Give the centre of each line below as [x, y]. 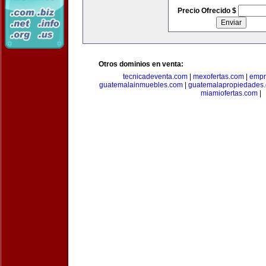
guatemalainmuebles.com [141, 85]
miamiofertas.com [229, 93]
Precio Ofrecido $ [208, 11]
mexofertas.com [218, 77]
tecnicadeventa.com [155, 77]
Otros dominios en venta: [141, 64]
